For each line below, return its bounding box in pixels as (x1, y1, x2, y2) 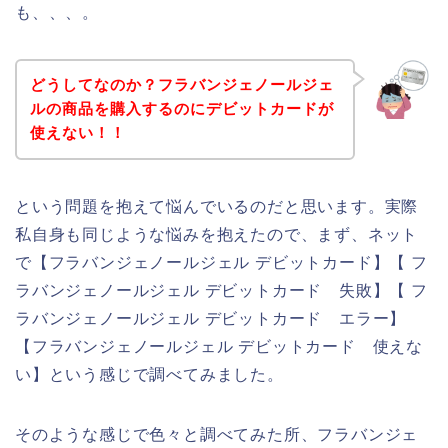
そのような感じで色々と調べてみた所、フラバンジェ (15, 426, 419, 444)
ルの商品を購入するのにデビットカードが (29, 100, 334, 118)
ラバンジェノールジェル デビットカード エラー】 (15, 310, 407, 328)
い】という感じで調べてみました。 (15, 366, 284, 384)
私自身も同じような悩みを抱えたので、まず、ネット (15, 226, 419, 244)
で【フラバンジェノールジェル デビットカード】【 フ (15, 254, 428, 272)
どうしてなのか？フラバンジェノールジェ (29, 76, 334, 94)
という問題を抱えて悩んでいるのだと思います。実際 (15, 198, 419, 216)
